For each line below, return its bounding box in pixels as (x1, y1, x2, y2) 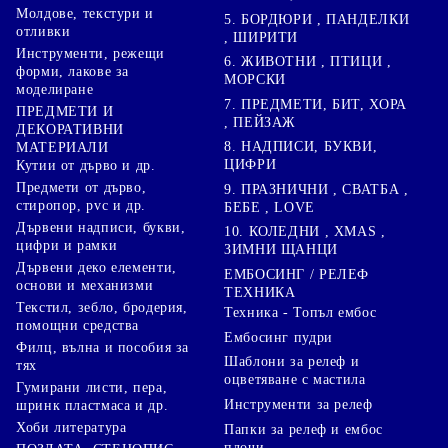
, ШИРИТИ (224, 29, 299, 45)
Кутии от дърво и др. (16, 157, 156, 173)
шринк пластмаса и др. (16, 397, 169, 413)
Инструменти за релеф (224, 397, 373, 413)
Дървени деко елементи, (16, 259, 177, 275)
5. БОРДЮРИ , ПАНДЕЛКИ (224, 11, 410, 27)
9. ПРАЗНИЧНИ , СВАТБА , (224, 181, 409, 197)
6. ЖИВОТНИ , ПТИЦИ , (224, 54, 392, 70)
